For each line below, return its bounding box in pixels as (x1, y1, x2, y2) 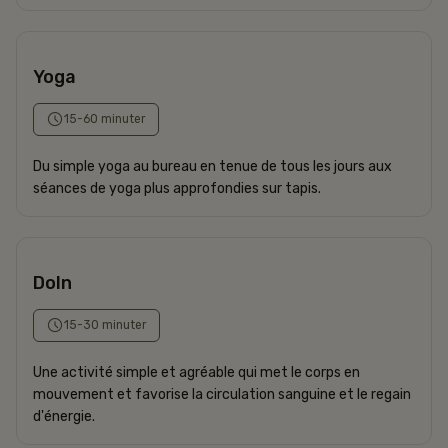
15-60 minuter (64, 111, 146, 126)
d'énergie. (33, 407, 98, 425)
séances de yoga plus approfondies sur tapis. (33, 179, 321, 197)
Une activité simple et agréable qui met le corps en (33, 363, 360, 381)
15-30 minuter (64, 317, 147, 332)
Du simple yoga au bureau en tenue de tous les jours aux (33, 157, 392, 175)
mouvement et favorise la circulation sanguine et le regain (33, 385, 411, 403)
